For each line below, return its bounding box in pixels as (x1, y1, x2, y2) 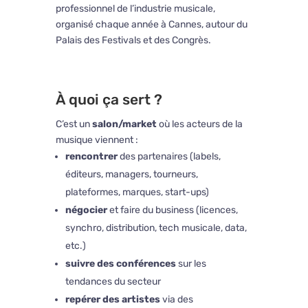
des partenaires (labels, (117, 151, 221, 163)
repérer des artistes (65, 294, 160, 306)
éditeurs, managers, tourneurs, (65, 168, 198, 181)
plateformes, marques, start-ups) (65, 186, 209, 199)
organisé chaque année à (55, 19, 168, 31)
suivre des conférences (65, 258, 176, 270)
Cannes (168, 19, 201, 31)
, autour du (201, 19, 247, 31)
